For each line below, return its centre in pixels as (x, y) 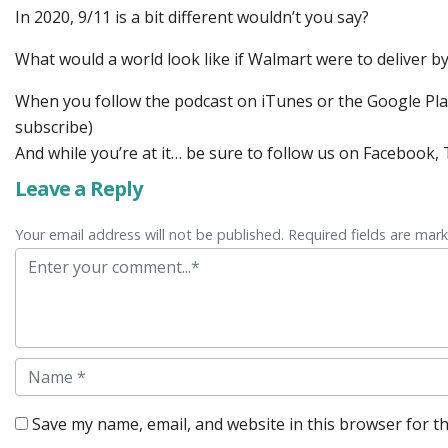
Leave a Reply (78, 188)
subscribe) (54, 127)
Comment (50, 260)
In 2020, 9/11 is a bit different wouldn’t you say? (192, 17)
